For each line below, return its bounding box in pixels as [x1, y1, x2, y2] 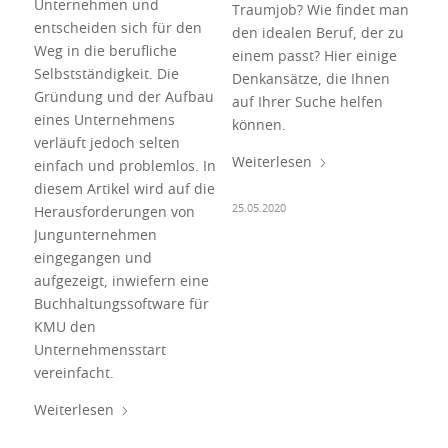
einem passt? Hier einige [231, 50, 397, 65]
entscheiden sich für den [33, 22, 202, 37]
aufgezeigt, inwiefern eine [33, 275, 209, 290]
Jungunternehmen [33, 229, 157, 244]
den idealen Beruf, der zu [231, 27, 404, 42]
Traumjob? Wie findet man [231, 4, 409, 19]
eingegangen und [33, 252, 152, 267]
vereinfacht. [33, 367, 114, 382]
